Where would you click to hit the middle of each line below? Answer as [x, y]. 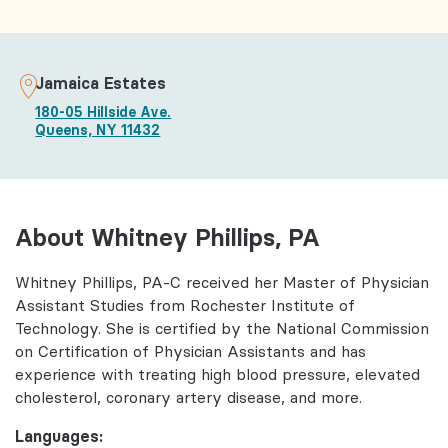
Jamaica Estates [100, 82]
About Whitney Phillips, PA [167, 237]
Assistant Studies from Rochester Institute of [185, 306]
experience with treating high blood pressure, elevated [217, 375]
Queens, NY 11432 [98, 129]
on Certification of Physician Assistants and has [190, 352]
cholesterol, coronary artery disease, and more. [188, 398]
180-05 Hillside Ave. [103, 111]
